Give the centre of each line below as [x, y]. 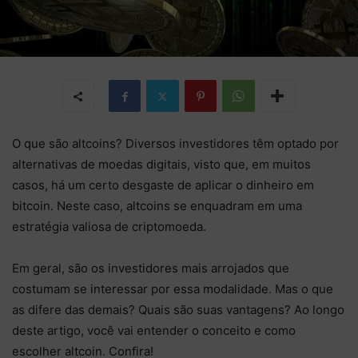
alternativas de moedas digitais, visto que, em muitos [161, 165]
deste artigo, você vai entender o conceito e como [154, 331]
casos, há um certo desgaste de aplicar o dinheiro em [163, 185]
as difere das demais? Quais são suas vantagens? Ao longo [178, 310]
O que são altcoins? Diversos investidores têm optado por [175, 144]
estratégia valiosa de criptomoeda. [109, 227]
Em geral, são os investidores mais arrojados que [151, 268]
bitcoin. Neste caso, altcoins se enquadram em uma [157, 206]
